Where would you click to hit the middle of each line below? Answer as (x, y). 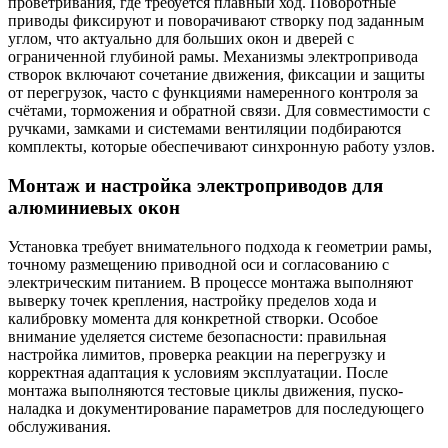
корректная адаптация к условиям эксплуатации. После (198, 372)
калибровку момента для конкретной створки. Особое (193, 318)
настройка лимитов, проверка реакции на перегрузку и (197, 354)
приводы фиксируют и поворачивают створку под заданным (216, 21)
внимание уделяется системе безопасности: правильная (197, 336)
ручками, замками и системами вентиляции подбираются (204, 129)
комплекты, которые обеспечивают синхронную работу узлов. (221, 147)
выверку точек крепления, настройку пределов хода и (192, 300)
